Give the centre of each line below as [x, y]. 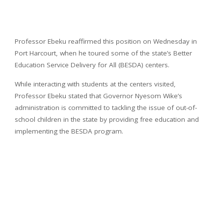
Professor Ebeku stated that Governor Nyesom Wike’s [98, 96]
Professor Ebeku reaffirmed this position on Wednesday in [106, 41]
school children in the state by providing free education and [107, 120]
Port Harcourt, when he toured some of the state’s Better [103, 53]
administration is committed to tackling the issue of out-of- [106, 108]
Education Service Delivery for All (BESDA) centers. [92, 65]
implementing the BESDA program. [69, 131]
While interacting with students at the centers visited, [95, 84]
